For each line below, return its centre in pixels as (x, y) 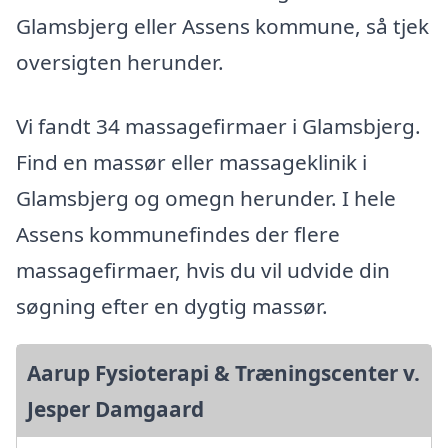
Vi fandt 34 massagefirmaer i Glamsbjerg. (218, 126)
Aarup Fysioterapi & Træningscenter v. (223, 373)
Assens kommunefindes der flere (178, 234)
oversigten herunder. (120, 62)
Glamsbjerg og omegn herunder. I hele (206, 198)
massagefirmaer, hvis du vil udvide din (203, 270)
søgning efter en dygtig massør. (172, 306)
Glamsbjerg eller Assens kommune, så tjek (222, 26)
